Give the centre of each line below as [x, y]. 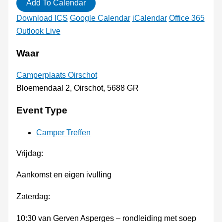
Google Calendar [100, 18]
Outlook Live [38, 31]
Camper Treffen [63, 132]
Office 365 [187, 18]
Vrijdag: [29, 153]
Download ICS [42, 18]
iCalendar [149, 18]
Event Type [42, 111]
